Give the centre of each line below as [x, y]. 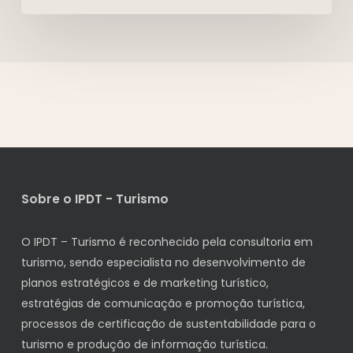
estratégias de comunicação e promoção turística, [163, 303]
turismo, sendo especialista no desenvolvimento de [163, 262]
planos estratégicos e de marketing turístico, [145, 283]
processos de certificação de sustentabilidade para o [168, 324]
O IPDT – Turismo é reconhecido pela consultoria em [167, 242]
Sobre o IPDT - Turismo [95, 199]
